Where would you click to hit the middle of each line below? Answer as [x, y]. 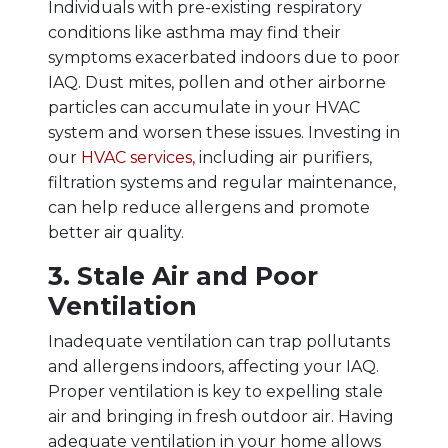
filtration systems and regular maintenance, [222, 183]
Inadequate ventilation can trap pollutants [219, 342]
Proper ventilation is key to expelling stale [215, 392]
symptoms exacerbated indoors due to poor [224, 58]
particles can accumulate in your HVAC [204, 108]
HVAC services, [138, 158]
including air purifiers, [283, 158]
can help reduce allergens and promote [209, 208]
